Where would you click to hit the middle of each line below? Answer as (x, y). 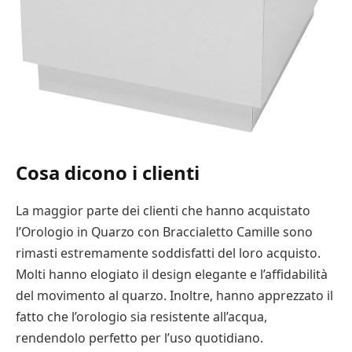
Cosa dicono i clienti (108, 172)
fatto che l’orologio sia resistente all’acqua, (141, 316)
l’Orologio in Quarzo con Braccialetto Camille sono (164, 231)
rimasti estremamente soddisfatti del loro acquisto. (168, 253)
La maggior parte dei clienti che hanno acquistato (163, 210)
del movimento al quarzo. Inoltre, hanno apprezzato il (174, 295)
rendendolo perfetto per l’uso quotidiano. (139, 337)
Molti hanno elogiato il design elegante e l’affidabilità (172, 274)
